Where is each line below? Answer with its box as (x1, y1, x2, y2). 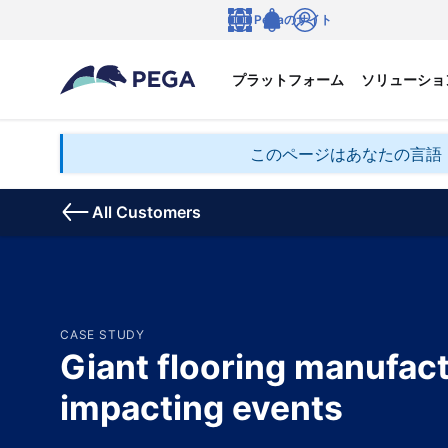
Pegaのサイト (253, 12, 332, 27)
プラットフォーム (231, 71, 344, 88)
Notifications (259, 31, 335, 47)
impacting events (59, 386, 343, 428)
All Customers (92, 202, 201, 223)
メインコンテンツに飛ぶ (2, 4, 178, 24)
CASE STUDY (59, 327, 145, 343)
